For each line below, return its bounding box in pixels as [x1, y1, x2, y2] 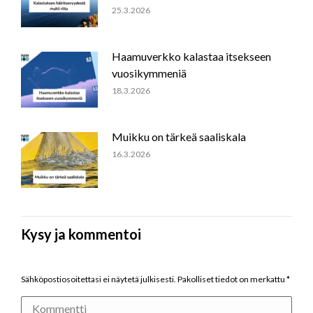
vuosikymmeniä [112, 66, 187, 80]
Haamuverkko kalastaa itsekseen [112, 50, 271, 64]
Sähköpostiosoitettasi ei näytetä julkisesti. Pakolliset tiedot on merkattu [21, 274, 286, 285]
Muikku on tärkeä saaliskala [112, 130, 246, 144]
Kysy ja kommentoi [21, 226, 141, 243]
